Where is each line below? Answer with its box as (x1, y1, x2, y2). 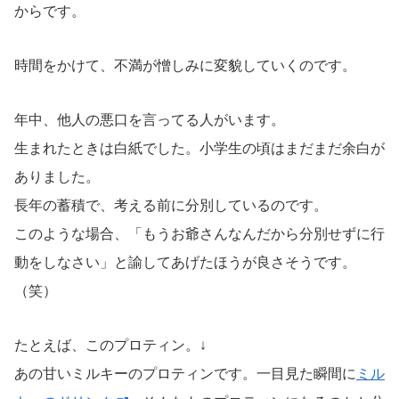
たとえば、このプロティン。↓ (14, 337, 207, 353)
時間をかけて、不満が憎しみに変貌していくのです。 (14, 58, 356, 74)
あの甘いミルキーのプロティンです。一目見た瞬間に (14, 365, 356, 381)
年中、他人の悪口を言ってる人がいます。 (14, 111, 285, 127)
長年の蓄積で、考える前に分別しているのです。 (14, 197, 328, 213)
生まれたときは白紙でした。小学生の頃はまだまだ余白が (14, 140, 385, 156)
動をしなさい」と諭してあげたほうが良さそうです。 (14, 254, 356, 270)
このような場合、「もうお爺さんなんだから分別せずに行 (14, 225, 385, 241)
